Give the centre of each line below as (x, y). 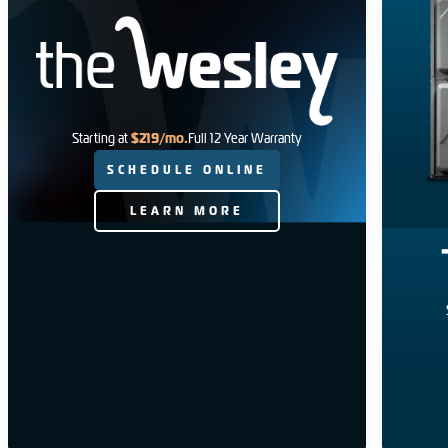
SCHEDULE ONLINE (187, 170)
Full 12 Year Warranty (245, 138)
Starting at (100, 138)
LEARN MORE (187, 211)
